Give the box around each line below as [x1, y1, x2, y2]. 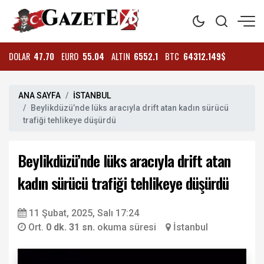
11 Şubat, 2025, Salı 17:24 [29, 207, 139, 219]
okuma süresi [97, 222, 156, 233]
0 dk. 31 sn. [46, 222, 97, 233]
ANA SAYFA [18, 91, 61, 100]
